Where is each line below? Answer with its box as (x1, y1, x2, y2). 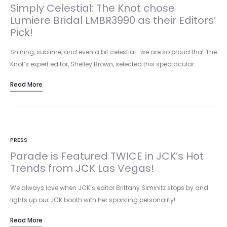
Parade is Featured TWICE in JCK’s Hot (10, 149, 204, 163)
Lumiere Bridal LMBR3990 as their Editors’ (10, 13, 216, 27)
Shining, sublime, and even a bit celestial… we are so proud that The (10, 48, 217, 56)
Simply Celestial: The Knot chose (10, 1, 175, 15)
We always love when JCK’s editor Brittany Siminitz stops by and (10, 183, 208, 192)
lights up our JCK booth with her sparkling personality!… (10, 196, 178, 204)
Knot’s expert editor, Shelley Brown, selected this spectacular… (10, 60, 197, 68)
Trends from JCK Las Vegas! (10, 161, 154, 175)
